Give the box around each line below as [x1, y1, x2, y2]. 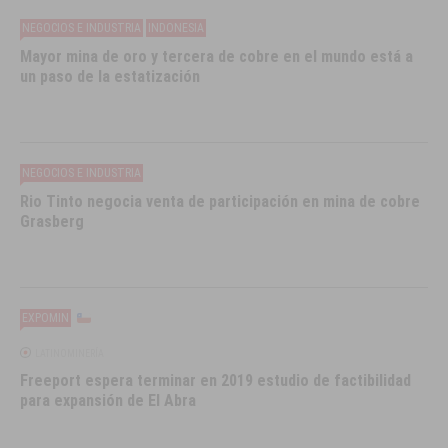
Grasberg [20, 212, 85, 232]
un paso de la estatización [20, 67, 201, 87]
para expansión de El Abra [20, 391, 197, 411]
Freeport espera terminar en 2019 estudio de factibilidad [20, 371, 412, 391]
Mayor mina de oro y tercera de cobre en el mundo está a [20, 47, 414, 67]
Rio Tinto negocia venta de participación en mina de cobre [20, 192, 421, 212]
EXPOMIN [22, 311, 70, 326]
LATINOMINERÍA [35, 348, 105, 360]
